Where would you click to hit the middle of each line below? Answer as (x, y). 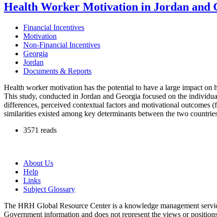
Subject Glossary (49, 189)
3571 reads (40, 130)
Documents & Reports (57, 71)
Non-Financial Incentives (62, 45)
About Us (38, 163)
